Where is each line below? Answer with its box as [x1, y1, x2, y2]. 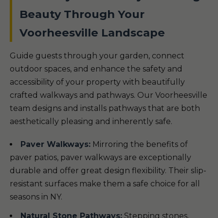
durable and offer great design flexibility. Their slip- [10, 166, 206, 175]
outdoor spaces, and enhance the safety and [10, 64, 182, 73]
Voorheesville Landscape [19, 26, 165, 39]
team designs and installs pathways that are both [10, 104, 200, 113]
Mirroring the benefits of [91, 140, 188, 149]
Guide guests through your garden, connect [10, 51, 184, 60]
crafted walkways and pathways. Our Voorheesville [10, 91, 207, 100]
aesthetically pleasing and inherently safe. [10, 117, 172, 126]
